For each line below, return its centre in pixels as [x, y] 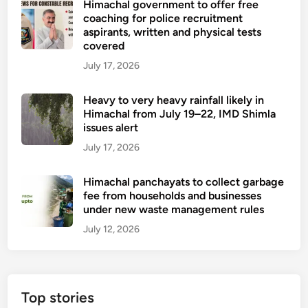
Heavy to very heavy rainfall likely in [174, 100]
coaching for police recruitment [163, 18]
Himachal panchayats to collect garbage [184, 182]
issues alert [111, 128]
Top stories [58, 297]
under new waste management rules [174, 209]
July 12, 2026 [112, 229]
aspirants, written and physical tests [173, 32]
